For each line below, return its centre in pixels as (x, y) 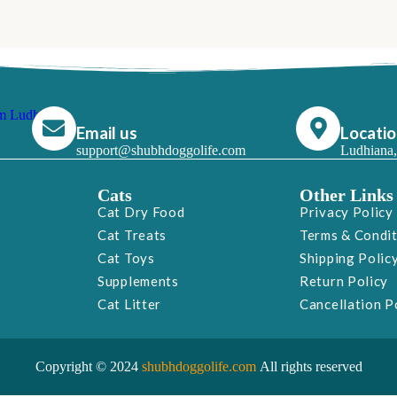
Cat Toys (126, 257)
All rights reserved (311, 366)
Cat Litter (129, 304)
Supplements (138, 280)
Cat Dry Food (141, 211)
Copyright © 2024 (88, 366)
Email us (106, 132)
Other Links (346, 195)
